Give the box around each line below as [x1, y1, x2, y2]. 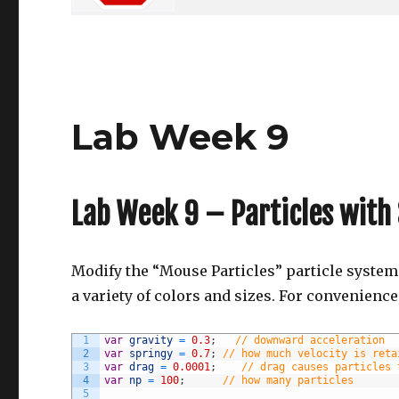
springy [129, 346, 174, 360]
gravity [129, 333, 174, 346]
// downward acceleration [235, 333, 386, 346]
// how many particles [223, 373, 354, 387]
